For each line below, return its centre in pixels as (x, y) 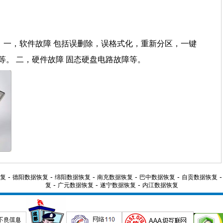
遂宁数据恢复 (118, 185)
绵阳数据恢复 (73, 177)
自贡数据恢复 (200, 177)
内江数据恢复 (160, 185)
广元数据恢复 (76, 185)
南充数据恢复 (115, 177)
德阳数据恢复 (30, 177)
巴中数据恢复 (157, 177)
